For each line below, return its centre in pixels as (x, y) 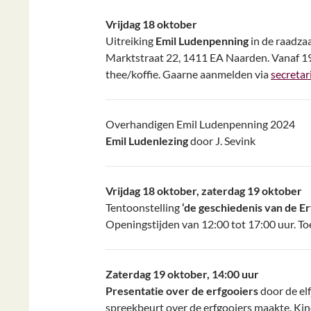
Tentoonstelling (144, 207)
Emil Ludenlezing (148, 141)
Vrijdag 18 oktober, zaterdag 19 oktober (204, 191)
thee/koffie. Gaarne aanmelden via (188, 74)
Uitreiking (131, 41)
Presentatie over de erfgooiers (182, 291)
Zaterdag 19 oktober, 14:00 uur (182, 274)
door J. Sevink (223, 141)
